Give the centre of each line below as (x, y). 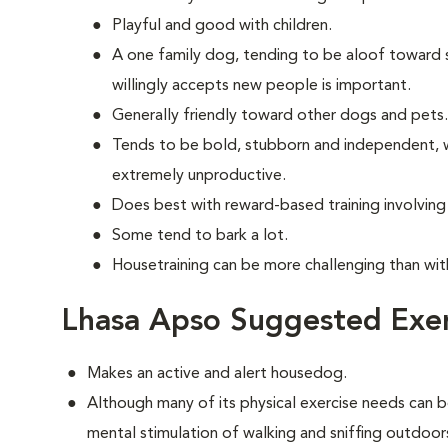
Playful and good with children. (222, 26)
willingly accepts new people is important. (261, 86)
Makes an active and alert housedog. (217, 374)
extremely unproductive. (199, 176)
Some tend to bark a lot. (200, 236)
